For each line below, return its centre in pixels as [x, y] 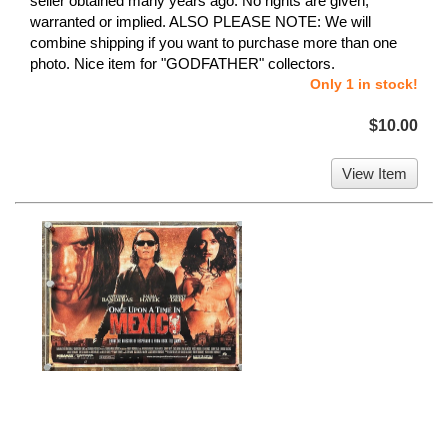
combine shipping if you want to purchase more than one [213, 43]
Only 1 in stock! [364, 84]
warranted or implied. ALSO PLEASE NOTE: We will [200, 22]
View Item [374, 174]
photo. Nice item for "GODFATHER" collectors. [182, 64]
